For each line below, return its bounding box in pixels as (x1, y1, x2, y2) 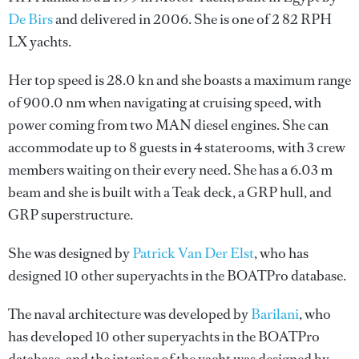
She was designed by (8, 244, 132, 263)
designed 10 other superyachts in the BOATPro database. (8, 266, 346, 285)
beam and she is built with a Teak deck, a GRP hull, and (8, 183, 332, 202)
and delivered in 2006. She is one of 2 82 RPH (53, 10, 332, 29)
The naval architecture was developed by (8, 305, 251, 324)
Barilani (251, 305, 299, 324)
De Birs (8, 10, 53, 29)
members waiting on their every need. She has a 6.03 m (8, 160, 333, 179)
